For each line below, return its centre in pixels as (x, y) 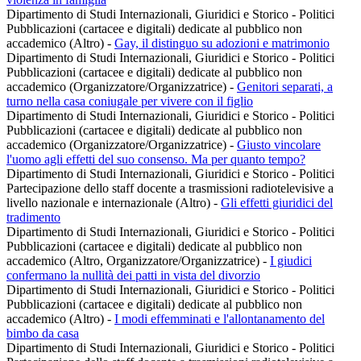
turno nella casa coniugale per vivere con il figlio (130, 102)
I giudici (291, 261)
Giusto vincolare (279, 145)
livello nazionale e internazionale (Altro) (110, 203)
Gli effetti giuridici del (277, 203)
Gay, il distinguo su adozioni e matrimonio (222, 44)
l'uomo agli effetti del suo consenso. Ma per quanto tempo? (156, 160)
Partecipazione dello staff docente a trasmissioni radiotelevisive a (170, 189)
